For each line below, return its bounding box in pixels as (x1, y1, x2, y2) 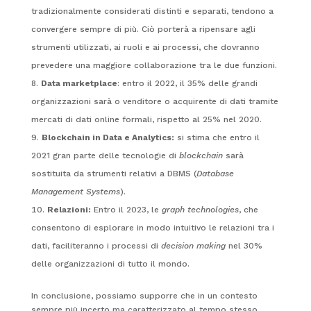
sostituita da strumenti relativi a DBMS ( (31, 168, 196, 178)
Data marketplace (40, 78, 117, 88)
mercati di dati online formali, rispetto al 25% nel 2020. (31, 114, 262, 124)
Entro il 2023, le (90, 204, 162, 215)
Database (196, 168, 234, 178)
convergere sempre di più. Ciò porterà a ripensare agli (31, 24, 255, 34)
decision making (160, 240, 226, 251)
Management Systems (31, 186, 120, 196)
